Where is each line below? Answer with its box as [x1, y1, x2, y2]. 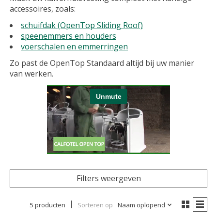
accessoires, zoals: [10, 3, 76, 15]
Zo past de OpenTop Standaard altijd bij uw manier [10, 58, 194, 69]
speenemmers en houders [21, 31, 116, 42]
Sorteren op [77, 201, 113, 210]
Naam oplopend [117, 201, 165, 210]
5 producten [29, 201, 65, 210]
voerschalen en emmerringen [21, 41, 128, 52]
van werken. [10, 68, 53, 79]
